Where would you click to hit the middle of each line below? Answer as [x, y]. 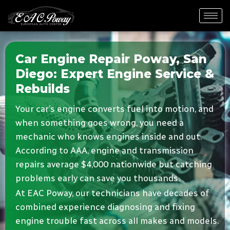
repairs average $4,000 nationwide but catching [114, 165]
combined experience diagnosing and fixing [105, 207]
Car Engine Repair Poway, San [111, 59]
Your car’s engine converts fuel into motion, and [114, 109]
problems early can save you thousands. [98, 178]
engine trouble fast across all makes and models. [117, 221]
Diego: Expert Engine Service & [115, 74]
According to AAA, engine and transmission [104, 151]
